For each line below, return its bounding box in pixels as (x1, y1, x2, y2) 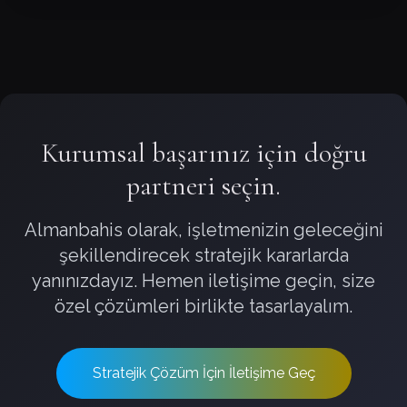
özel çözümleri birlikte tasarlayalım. (55, 295, 352, 317)
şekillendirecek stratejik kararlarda (58, 244, 349, 266)
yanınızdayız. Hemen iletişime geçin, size (32, 270, 375, 292)
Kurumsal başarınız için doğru (40, 136, 367, 170)
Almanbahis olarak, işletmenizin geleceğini (24, 219, 383, 241)
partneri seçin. (126, 169, 281, 203)
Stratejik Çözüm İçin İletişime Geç (92, 364, 315, 382)
